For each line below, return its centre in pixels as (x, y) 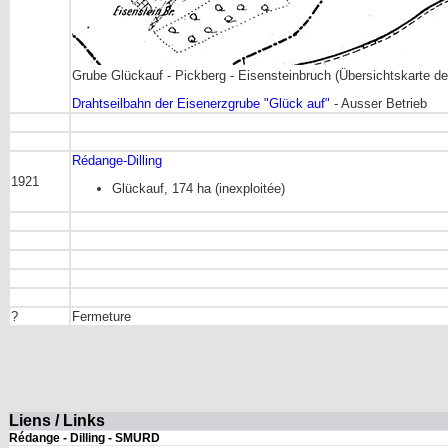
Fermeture (101, 316)
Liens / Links (57, 420)
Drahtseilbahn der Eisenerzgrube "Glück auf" (201, 104)
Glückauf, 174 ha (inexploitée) (198, 189)
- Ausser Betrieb (378, 104)
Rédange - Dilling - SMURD (84, 438)
